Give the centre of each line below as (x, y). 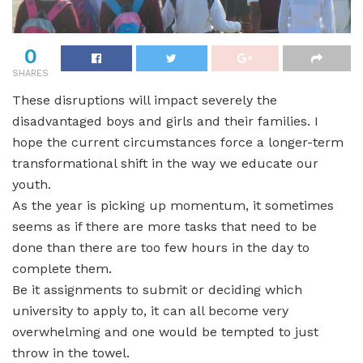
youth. (32, 185)
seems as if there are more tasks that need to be (164, 227)
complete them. (62, 269)
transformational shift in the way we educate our (165, 164)
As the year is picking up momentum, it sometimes (173, 206)
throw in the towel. (71, 353)
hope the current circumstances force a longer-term (178, 143)
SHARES (30, 74)
